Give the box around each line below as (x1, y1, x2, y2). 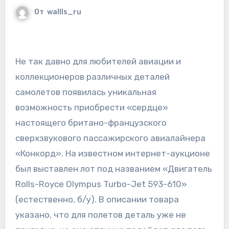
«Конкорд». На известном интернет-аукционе (15, 148, 210, 159)
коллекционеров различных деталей (15, 72, 170, 82)
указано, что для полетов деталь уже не (15, 210, 186, 220)
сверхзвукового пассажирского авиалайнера (15, 133, 205, 144)
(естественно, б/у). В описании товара (15, 194, 179, 205)
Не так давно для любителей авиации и (15, 56, 21, 67)
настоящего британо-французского (15, 118, 167, 128)
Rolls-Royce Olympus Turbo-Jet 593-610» (15, 179, 187, 190)
